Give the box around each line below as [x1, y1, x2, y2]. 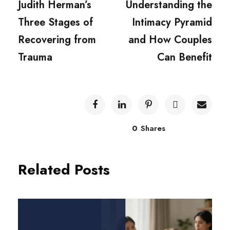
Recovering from [18, 32, 96, 48]
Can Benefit [157, 50, 212, 65]
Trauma [18, 50, 52, 65]
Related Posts [18, 159, 110, 181]
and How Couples [128, 32, 212, 48]
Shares [140, 123, 165, 135]
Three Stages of [18, 15, 93, 30]
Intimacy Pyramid [132, 15, 212, 30]
